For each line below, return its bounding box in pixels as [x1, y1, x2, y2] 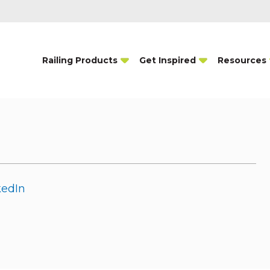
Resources [217, 55, 266, 66]
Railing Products [42, 55, 118, 66]
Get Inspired [139, 55, 196, 66]
